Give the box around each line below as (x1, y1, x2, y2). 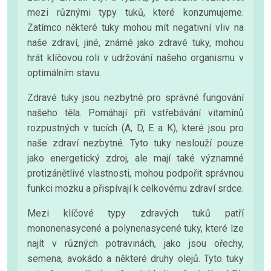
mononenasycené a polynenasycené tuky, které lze (27, 222, 244, 234)
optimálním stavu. (27, 67, 101, 79)
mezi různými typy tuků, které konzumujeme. (27, 6, 244, 18)
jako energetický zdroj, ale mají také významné (27, 152, 244, 164)
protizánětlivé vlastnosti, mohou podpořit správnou (27, 167, 244, 179)
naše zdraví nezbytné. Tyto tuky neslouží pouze (27, 137, 244, 149)
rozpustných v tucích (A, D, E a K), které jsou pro (27, 122, 244, 134)
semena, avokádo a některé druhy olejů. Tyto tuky (27, 252, 244, 264)
